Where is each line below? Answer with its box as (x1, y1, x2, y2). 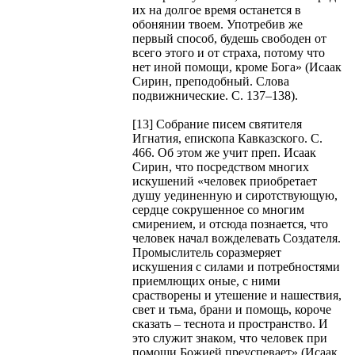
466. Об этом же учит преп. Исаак (132, 145, 316, 159)
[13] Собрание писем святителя (132, 116, 302, 131)
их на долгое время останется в (132, 2, 301, 17)
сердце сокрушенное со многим (132, 202, 304, 216)
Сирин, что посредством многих (132, 159, 309, 174)
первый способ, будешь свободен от (132, 31, 326, 45)
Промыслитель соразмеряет (132, 245, 281, 259)
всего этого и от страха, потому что (132, 45, 325, 59)
